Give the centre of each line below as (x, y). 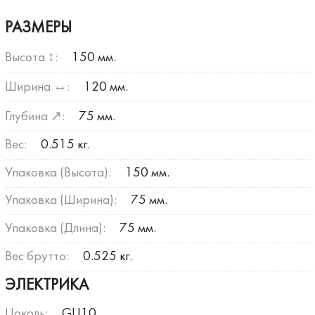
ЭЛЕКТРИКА (46, 286)
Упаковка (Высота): (58, 173)
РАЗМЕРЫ (38, 28)
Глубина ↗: (34, 117)
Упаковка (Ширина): (60, 201)
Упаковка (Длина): (55, 229)
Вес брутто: (37, 256)
